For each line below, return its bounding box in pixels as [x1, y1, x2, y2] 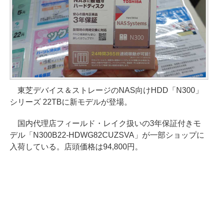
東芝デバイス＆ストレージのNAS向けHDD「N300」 [10, 86, 203, 95]
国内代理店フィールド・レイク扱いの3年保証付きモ [10, 119, 201, 128]
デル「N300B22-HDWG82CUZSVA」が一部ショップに [10, 131, 204, 140]
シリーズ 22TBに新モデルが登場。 [10, 98, 132, 107]
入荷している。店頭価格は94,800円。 [10, 143, 143, 151]
